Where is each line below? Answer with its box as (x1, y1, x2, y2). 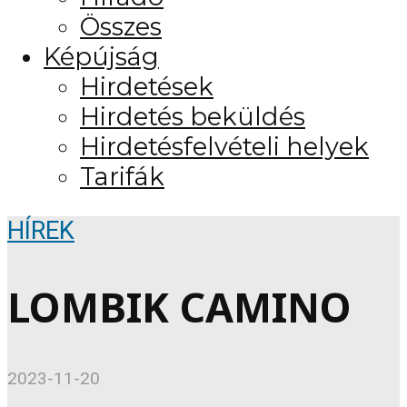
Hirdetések (80, 71, 213, 102)
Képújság (44, 41, 159, 72)
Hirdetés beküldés (80, 101, 305, 132)
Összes (80, 11, 162, 42)
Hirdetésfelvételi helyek (80, 131, 369, 162)
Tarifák (80, 161, 164, 192)
